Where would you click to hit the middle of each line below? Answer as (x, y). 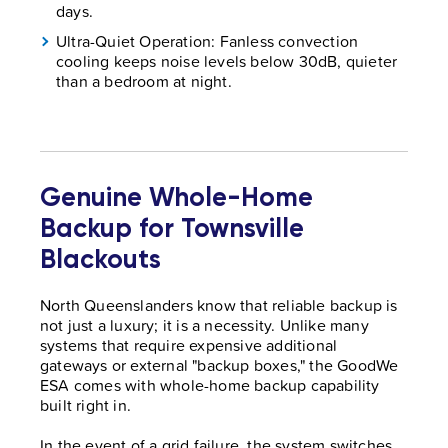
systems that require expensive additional (189, 345)
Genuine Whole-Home (176, 197)
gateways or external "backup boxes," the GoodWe (219, 365)
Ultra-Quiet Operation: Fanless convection (207, 41)
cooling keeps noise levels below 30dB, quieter (227, 61)
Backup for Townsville (172, 228)
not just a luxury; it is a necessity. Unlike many (204, 325)
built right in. (85, 405)
